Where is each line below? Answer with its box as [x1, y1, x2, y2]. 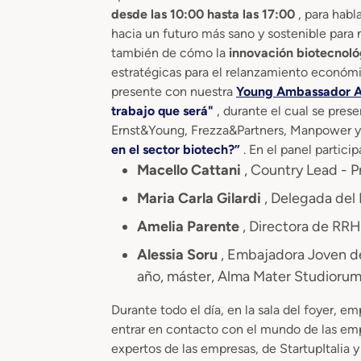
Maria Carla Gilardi [137, 189, 264, 207]
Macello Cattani [137, 160, 244, 179]
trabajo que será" [111, 102, 217, 118]
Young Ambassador [236, 83, 354, 99]
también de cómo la [111, 44, 229, 60]
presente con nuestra [111, 83, 236, 99]
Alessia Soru [137, 245, 221, 263]
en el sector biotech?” [111, 141, 243, 157]
